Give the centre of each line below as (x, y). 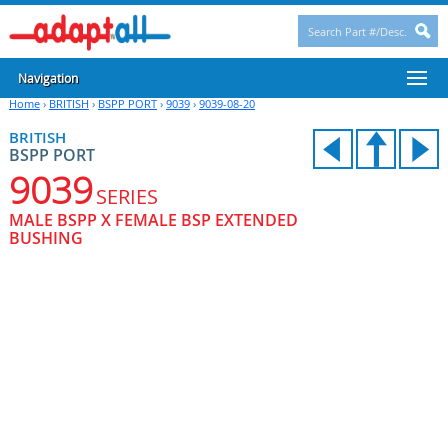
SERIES (126, 196)
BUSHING (45, 238)
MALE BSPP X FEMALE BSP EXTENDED (153, 220)
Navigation (47, 78)
